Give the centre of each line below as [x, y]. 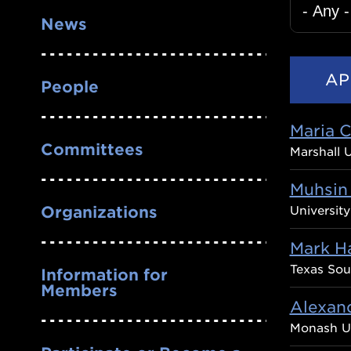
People [70, 87]
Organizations [99, 212]
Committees [92, 149]
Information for [104, 275]
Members [79, 290]
